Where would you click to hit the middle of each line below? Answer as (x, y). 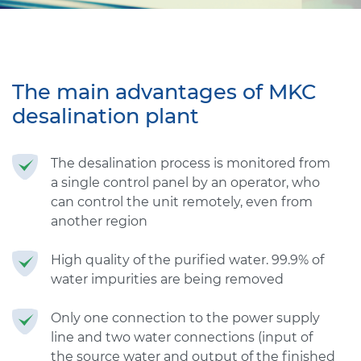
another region (99, 222)
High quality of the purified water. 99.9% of (187, 260)
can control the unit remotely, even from (182, 202)
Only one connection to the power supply (185, 318)
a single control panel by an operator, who (185, 183)
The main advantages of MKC (164, 92)
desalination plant (106, 116)
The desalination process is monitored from (191, 164)
